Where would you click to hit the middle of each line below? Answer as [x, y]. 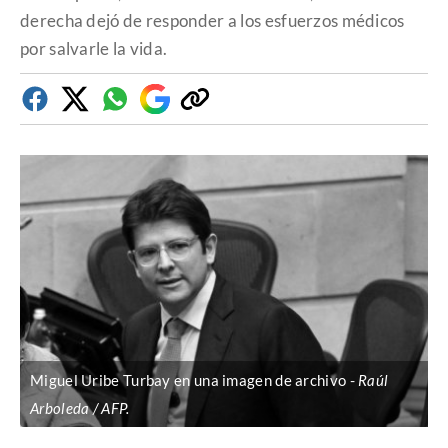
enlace [216, 126]
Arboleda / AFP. [80, 408]
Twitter [99, 107]
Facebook [68, 107]
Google [179, 107]
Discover [185, 126]
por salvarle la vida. [95, 48]
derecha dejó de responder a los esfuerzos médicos [212, 20]
